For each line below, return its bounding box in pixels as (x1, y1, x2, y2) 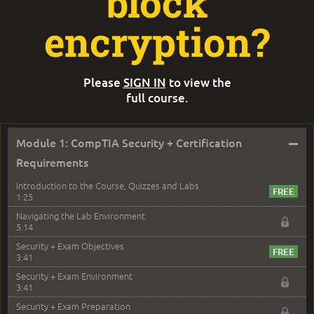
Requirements (16, 154, 88, 170)
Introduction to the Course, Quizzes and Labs (16, 179, 199, 193)
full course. (125, 90, 189, 107)
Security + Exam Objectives (16, 239, 124, 253)
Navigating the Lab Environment (16, 209, 145, 223)
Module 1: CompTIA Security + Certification (16, 135, 242, 151)
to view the (165, 74, 231, 91)
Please (83, 74, 123, 91)
